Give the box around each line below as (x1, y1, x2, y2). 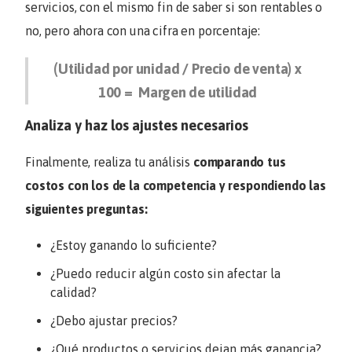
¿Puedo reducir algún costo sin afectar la (50, 266, 280, 280)
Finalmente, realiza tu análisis (25, 154, 193, 169)
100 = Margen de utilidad (97, 84, 258, 101)
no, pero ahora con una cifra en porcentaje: (25, 24, 261, 38)
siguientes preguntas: (25, 201, 148, 216)
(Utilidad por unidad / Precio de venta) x (53, 60, 302, 78)
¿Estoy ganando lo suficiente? (50, 237, 217, 252)
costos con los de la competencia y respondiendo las (25, 178, 326, 192)
